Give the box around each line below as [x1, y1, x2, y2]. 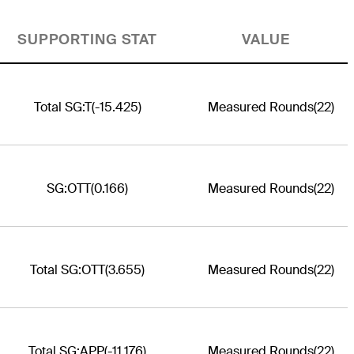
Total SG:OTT [30, 261, 105, 278]
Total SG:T [33, 98, 92, 115]
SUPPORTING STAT [17, 30, 158, 48]
